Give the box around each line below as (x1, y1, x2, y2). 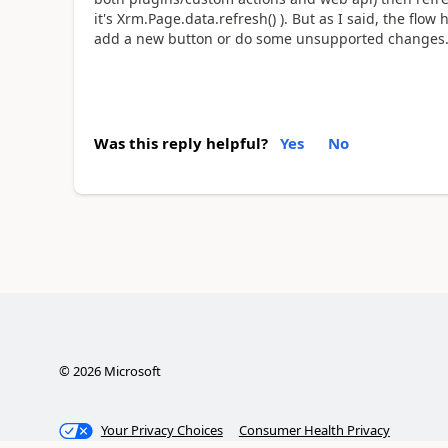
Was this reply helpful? (93, 132, 268, 153)
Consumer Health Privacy (238, 421, 390, 439)
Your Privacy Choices (100, 421, 223, 439)
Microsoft (100, 362, 161, 380)
